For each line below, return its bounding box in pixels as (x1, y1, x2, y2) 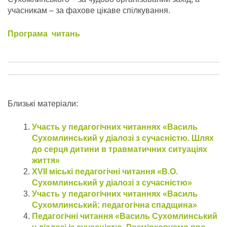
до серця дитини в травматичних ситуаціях (32, 145, 207, 154)
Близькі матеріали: (8, 99, 78, 108)
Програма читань (8, 29, 86, 39)
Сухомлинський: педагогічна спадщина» (32, 201, 197, 210)
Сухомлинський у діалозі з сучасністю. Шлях (32, 134, 214, 143)
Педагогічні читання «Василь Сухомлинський (32, 212, 217, 221)
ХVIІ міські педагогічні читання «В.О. (32, 167, 178, 176)
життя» (32, 156, 60, 165)
